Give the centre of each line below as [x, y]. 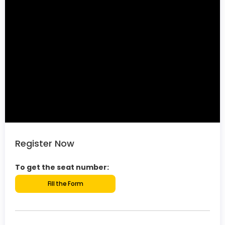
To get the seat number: [62, 167]
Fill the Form [65, 183]
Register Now [45, 143]
